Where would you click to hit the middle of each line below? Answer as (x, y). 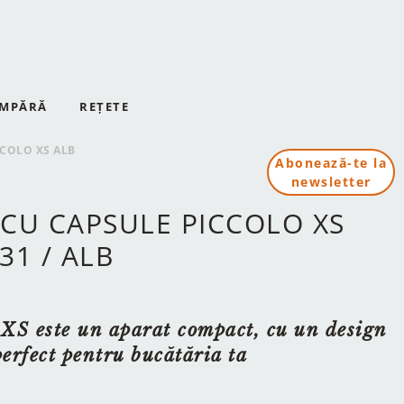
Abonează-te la (331, 163)
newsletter (331, 182)
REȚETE (104, 106)
